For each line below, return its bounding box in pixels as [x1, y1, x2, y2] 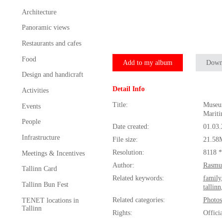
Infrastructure [21, 133, 60, 141]
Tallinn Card [21, 165, 57, 173]
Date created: [112, 122, 149, 130]
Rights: [112, 209, 132, 217]
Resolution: [112, 148, 144, 156]
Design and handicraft [21, 71, 83, 79]
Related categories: [112, 196, 165, 204]
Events [21, 102, 41, 110]
